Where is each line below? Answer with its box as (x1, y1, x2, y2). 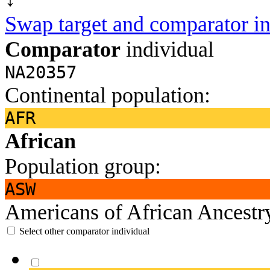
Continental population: (5, 83, 210, 107)
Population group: (5, 154, 161, 178)
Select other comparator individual (19, 225, 149, 236)
